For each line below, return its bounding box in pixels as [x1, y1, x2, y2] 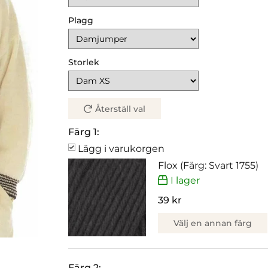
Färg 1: [68, 126, 99, 138]
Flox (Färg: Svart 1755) [158, 160, 258, 172]
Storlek [68, 57, 99, 68]
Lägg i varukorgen [78, 143, 165, 155]
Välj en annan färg [173, 217, 252, 229]
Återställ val [95, 103, 146, 115]
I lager [170, 174, 200, 186]
